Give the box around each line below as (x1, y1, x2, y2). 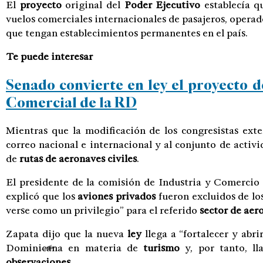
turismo (143, 241, 180, 254)
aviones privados (77, 190, 156, 203)
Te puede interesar (6, 50, 93, 63)
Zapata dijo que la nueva (6, 227, 127, 240)
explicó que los (6, 190, 78, 203)
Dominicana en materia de (6, 241, 144, 254)
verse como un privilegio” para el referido (6, 204, 200, 217)
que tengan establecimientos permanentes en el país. (6, 27, 248, 39)
